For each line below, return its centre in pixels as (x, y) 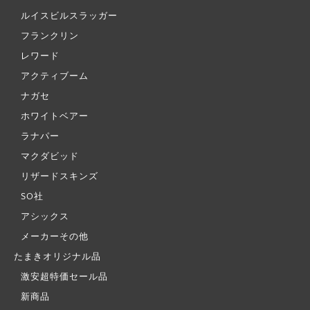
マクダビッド (50, 156)
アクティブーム (55, 76)
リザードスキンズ (60, 176)
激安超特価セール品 (64, 276)
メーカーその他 (55, 236)
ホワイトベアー (55, 116)
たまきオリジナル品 (57, 256)
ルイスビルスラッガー (69, 16)
